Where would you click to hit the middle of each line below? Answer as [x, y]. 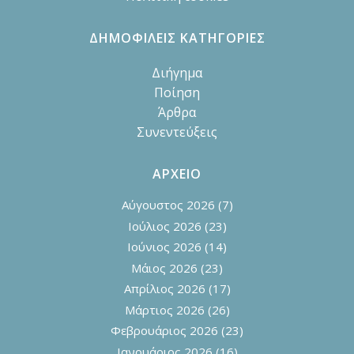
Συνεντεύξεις [177, 132]
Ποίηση [177, 93]
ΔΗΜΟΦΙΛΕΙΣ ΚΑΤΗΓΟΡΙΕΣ [177, 38]
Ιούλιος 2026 [164, 226]
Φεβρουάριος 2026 [164, 331]
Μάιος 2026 [164, 267]
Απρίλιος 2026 [164, 289]
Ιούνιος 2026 [164, 247]
